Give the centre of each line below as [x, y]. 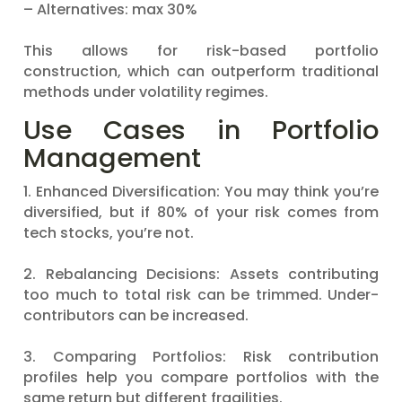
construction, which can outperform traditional [201, 71]
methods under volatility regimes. [146, 92]
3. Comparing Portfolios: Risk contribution [201, 357]
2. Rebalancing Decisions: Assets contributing [201, 274]
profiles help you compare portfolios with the [201, 377]
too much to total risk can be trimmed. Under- [201, 295]
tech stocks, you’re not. [109, 233]
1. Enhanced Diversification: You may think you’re [201, 192]
